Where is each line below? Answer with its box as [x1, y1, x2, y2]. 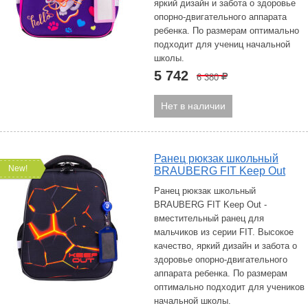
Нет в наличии [161, 100, 225, 111]
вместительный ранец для [154, 213, 264, 223]
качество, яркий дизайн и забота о [154, 241, 297, 251]
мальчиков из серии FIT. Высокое [154, 227, 294, 237]
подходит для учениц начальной [154, 39, 290, 49]
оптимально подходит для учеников [154, 282, 305, 292]
